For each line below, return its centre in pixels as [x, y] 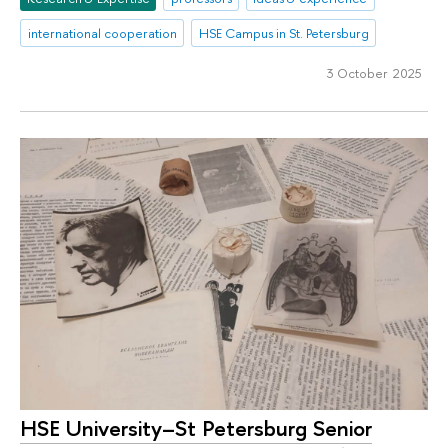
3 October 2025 [374, 73]
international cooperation [102, 33]
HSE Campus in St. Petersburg [283, 33]
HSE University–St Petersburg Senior [196, 428]
